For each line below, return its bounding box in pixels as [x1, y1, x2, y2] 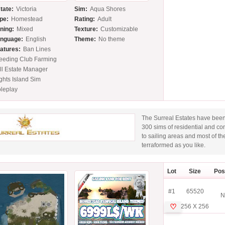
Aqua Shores [90, 6, 126, 13]
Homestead [11, 16, 43, 23]
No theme [98, 36, 126, 43]
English [26, 36, 47, 43]
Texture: [74, 26, 98, 33]
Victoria [16, 6, 37, 13]
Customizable [100, 26, 139, 33]
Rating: [74, 16, 95, 23]
